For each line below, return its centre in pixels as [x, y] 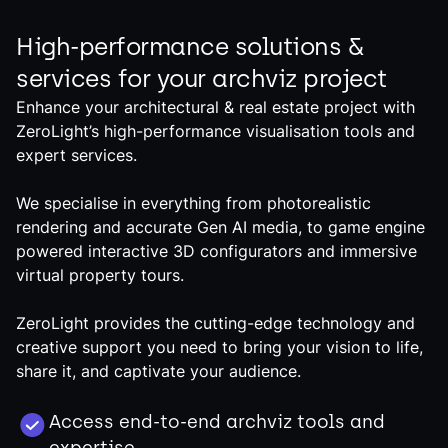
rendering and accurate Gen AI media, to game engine [220, 227]
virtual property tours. [100, 275]
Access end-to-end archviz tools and [217, 422]
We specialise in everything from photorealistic [193, 203]
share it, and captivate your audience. [158, 371]
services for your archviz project [201, 78]
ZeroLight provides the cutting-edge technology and [215, 323]
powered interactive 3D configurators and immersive [216, 251]
